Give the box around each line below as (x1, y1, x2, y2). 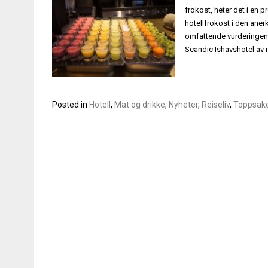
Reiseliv (202, 100, 230, 110)
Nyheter (169, 100, 198, 110)
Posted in (52, 100, 89, 110)
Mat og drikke (114, 100, 165, 110)
